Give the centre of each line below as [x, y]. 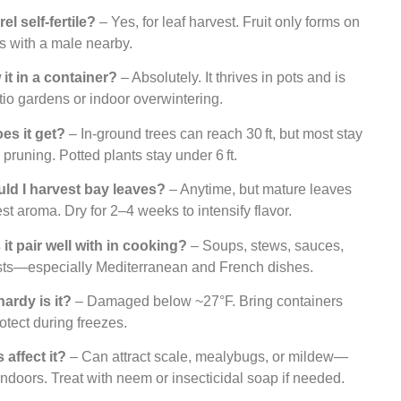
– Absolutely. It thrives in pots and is [232, 78]
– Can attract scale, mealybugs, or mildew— [208, 357]
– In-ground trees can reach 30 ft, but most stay [214, 133]
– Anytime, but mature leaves [259, 190]
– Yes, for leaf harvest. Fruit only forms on [228, 21]
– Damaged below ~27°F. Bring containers [208, 301]
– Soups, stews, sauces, [266, 245]
